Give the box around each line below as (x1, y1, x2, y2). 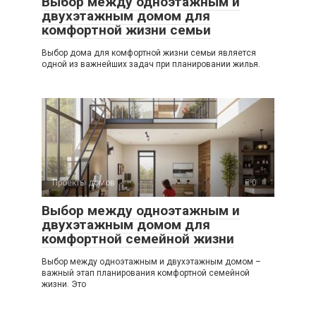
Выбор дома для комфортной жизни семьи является (42, 48, 256, 58)
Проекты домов (52, 178, 115, 188)
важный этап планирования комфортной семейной (42, 268, 250, 278)
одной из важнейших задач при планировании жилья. (42, 59, 260, 69)
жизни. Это (42, 279, 86, 289)
